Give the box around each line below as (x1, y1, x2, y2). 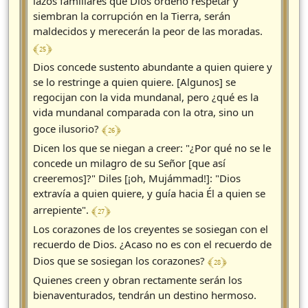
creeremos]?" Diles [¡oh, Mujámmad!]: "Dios (33, 171, 241, 186)
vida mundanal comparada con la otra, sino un (33, 105, 254, 120)
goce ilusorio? (33, 122, 102, 136)
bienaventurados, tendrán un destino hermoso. (33, 288, 256, 302)
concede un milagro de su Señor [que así (33, 156, 225, 170)
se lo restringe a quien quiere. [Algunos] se (33, 75, 236, 89)
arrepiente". (33, 203, 91, 217)
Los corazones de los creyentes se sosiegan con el (33, 222, 268, 236)
